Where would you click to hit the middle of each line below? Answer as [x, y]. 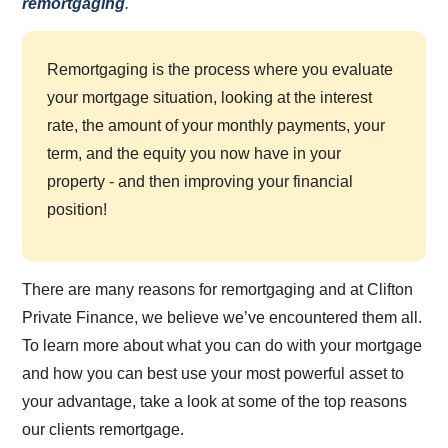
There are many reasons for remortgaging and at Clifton [218, 289]
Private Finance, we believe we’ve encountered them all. [222, 317]
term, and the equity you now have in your [194, 153]
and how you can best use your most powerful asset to [213, 373]
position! [77, 209]
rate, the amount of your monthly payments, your [216, 125]
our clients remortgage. [103, 429]
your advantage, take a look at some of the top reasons [215, 401]
